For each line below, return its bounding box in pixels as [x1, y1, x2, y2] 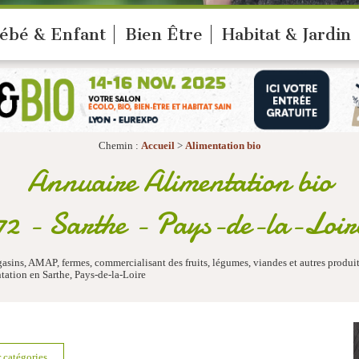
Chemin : [98, 140, 141, 152]
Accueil [140, 140, 175, 152]
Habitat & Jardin [222, 25, 351, 44]
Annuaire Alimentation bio [27, 160, 332, 204]
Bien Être [125, 25, 203, 44]
